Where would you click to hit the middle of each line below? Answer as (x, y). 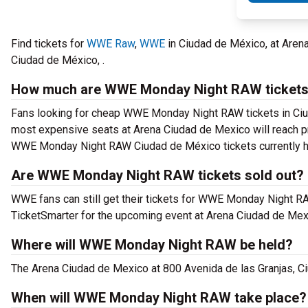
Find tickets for (49, 44)
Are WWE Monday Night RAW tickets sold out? (157, 175)
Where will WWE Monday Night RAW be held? (152, 245)
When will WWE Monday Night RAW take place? (159, 298)
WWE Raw (111, 44)
